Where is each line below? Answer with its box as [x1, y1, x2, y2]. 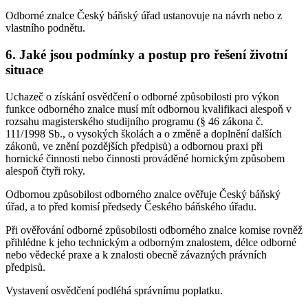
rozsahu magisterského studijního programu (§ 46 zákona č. [5, 115, 263, 127]
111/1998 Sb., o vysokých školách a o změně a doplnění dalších [5, 127, 282, 140]
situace [5, 62, 43, 77]
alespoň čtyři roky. [5, 164, 85, 177]
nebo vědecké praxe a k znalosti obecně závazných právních [5, 248, 267, 261]
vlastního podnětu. [5, 22, 85, 34]
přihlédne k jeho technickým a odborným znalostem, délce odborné [5, 236, 296, 248]
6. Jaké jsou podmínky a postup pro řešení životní [5, 47, 287, 62]
